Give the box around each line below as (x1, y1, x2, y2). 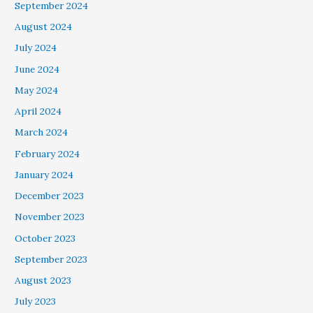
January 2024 (15, 168, 74, 181)
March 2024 (15, 126, 68, 139)
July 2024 (15, 41, 57, 54)
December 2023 (15, 189, 85, 203)
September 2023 (15, 252, 88, 265)
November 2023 (15, 210, 85, 224)
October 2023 (15, 231, 76, 245)
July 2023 (15, 295, 57, 308)
